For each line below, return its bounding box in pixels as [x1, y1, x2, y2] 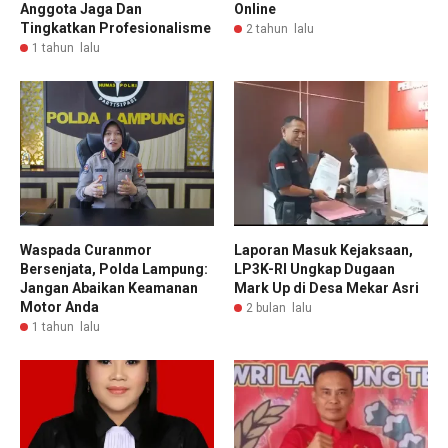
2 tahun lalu [246, 21, 314, 36]
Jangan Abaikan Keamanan [20, 280, 198, 296]
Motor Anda [20, 299, 99, 315]
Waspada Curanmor [20, 242, 152, 258]
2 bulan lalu [246, 301, 312, 315]
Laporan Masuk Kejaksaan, [234, 242, 413, 258]
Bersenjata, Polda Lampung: [20, 261, 208, 277]
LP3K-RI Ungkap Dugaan [234, 261, 395, 277]
